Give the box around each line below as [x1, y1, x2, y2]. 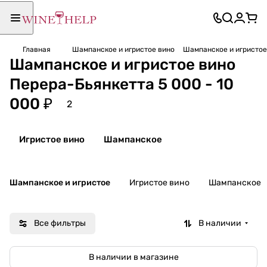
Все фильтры [34, 218, 86, 228]
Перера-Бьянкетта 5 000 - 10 [10, 74, 234, 94]
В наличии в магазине [88, 252, 179, 262]
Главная [23, 45, 51, 54]
